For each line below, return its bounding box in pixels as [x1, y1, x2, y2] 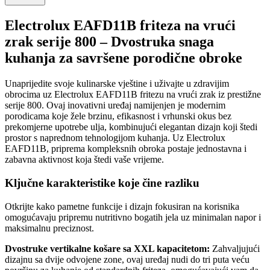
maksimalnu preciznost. [5, 222, 94, 233]
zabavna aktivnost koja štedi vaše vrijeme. [5, 154, 164, 165]
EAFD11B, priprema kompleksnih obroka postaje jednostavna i [5, 143, 246, 154]
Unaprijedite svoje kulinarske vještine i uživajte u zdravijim [5, 78, 229, 89]
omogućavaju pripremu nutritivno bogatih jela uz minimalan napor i [5, 212, 261, 222]
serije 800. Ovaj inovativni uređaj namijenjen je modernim [5, 100, 225, 111]
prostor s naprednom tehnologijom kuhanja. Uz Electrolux [5, 133, 225, 143]
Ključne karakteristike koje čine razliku [5, 177, 199, 189]
